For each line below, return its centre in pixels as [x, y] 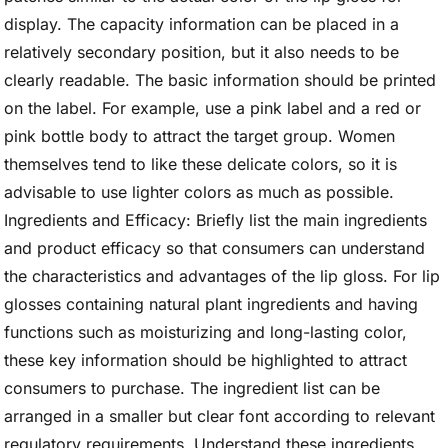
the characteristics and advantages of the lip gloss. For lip [222, 276]
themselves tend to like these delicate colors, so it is [200, 164]
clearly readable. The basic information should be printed [220, 80]
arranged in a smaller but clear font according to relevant [219, 416]
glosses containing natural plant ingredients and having [211, 304]
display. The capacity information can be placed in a [201, 24]
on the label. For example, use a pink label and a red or [212, 108]
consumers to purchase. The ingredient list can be [192, 388]
